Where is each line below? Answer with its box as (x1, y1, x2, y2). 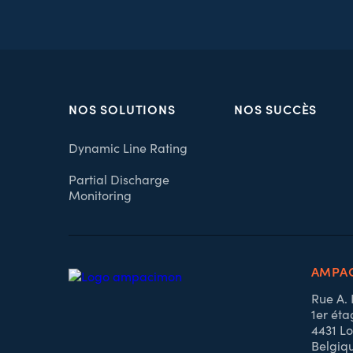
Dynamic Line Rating (69, 139, 188, 156)
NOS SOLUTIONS (69, 100, 176, 117)
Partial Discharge (69, 171, 170, 188)
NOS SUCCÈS (234, 100, 318, 117)
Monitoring (69, 187, 132, 203)
